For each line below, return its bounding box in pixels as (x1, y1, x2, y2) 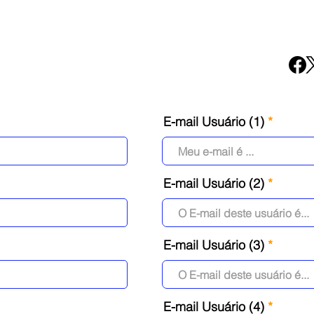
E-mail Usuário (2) (163, 175, 264, 191)
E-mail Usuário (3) (163, 237, 264, 253)
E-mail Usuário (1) (163, 114, 264, 130)
